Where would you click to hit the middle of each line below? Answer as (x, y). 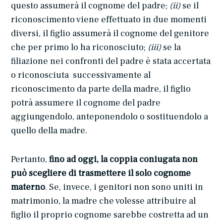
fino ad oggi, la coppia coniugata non (124, 160)
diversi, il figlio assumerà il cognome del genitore (110, 34)
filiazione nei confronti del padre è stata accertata (111, 61)
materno (28, 187)
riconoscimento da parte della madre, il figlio (101, 89)
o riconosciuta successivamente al (81, 75)
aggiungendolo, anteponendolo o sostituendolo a (110, 117)
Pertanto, (30, 160)
